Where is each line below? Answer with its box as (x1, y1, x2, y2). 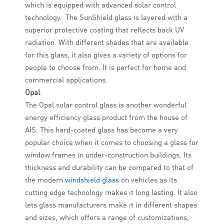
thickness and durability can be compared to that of (25, 162, 193, 172)
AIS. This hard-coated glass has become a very (25, 125, 178, 135)
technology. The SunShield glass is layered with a (25, 12, 187, 22)
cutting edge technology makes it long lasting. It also (25, 187, 197, 197)
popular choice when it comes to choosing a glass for (25, 137, 198, 147)
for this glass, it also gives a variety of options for (25, 50, 187, 60)
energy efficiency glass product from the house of (25, 112, 187, 122)
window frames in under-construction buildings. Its (25, 150, 191, 160)
